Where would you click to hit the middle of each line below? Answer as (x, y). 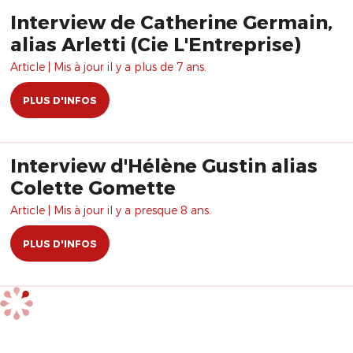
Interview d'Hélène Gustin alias (164, 165)
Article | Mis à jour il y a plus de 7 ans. (108, 67)
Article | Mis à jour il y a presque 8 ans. (111, 210)
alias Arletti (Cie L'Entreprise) (156, 44)
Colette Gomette (93, 187)
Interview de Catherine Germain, (171, 22)
